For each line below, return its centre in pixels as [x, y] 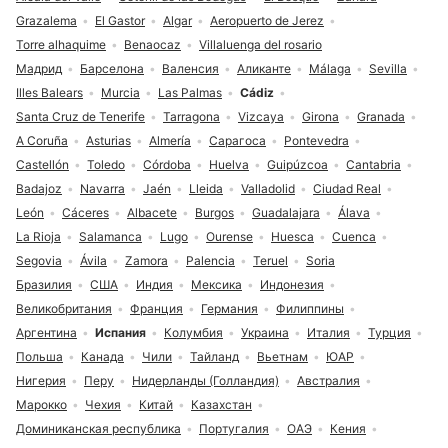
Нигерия [41, 381]
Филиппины [310, 309]
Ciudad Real [347, 189]
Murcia [120, 93]
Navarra [102, 189]
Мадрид [39, 69]
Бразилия [44, 285]
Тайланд [214, 357]
